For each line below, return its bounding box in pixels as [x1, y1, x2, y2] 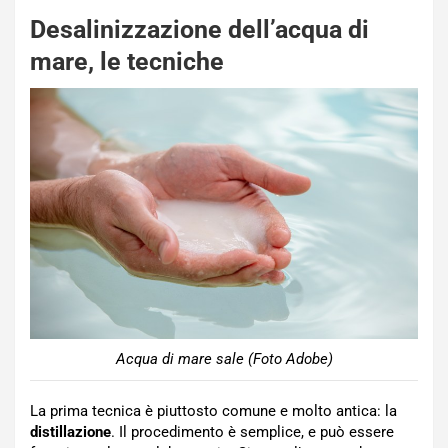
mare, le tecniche [30, 46, 224, 76]
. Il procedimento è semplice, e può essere [111, 423, 394, 442]
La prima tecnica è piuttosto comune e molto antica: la [30, 402, 397, 421]
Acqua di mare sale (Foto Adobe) [115, 350, 333, 369]
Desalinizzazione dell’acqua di [30, 14, 369, 44]
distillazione [30, 423, 111, 442]
